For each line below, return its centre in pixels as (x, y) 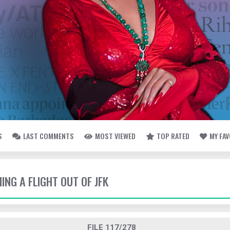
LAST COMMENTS (49, 136)
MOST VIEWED (115, 136)
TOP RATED (173, 136)
